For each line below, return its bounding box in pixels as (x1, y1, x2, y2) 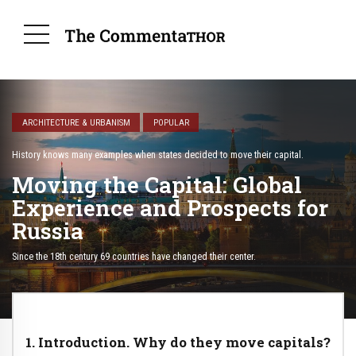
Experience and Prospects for (12, 193, 328, 223)
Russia (12, 216, 83, 246)
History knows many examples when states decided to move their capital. (12, 149, 304, 161)
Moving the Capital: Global (12, 170, 302, 200)
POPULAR (153, 117, 189, 128)
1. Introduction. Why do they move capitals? (25, 332, 331, 351)
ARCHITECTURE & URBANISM (21, 117, 130, 128)
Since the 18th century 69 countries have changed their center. (12, 250, 256, 262)
